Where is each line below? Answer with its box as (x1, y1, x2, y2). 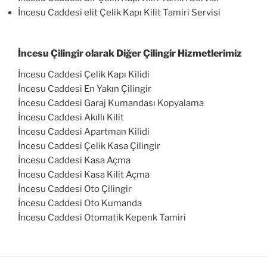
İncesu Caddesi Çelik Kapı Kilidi (18, 69, 150, 80)
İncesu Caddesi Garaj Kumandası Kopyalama (18, 98, 204, 109)
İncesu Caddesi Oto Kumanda (18, 198, 142, 209)
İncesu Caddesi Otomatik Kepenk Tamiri (18, 212, 186, 223)
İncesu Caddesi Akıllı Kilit (18, 112, 124, 123)
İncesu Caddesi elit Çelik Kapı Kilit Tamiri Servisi (18, 7, 221, 18)
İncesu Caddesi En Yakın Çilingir (18, 83, 151, 95)
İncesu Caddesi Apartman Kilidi (18, 126, 150, 138)
